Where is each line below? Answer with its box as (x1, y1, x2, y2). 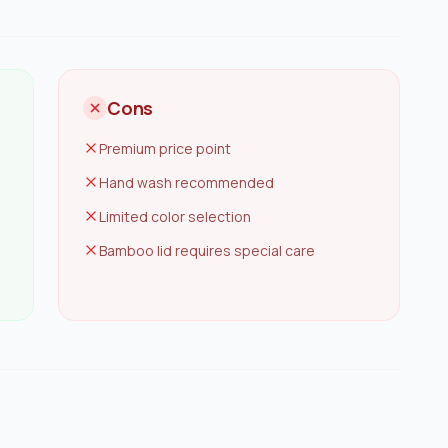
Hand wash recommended (99, 173, 274, 192)
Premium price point (99, 139, 231, 158)
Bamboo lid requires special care (99, 241, 315, 260)
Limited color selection (99, 207, 251, 226)
